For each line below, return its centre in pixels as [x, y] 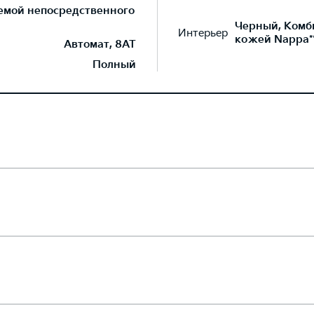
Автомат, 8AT [100, 45]
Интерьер [203, 33]
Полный [114, 65]
